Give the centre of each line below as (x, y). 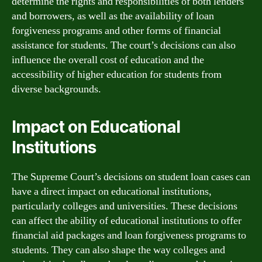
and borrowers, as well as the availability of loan (113, 16)
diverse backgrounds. (56, 89)
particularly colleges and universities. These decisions (125, 206)
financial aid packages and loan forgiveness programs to (129, 235)
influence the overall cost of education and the (108, 60)
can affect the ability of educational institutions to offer (127, 220)
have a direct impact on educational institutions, (112, 191)
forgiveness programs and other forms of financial (116, 30)
